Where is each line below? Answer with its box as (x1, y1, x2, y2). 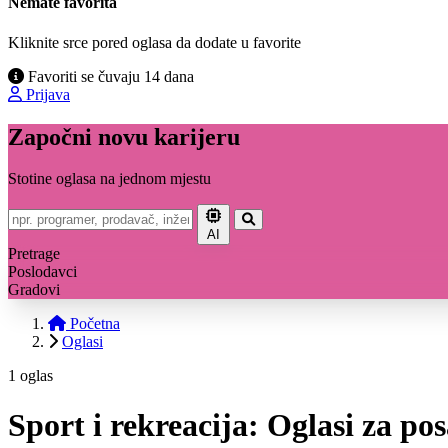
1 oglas (8, 367, 53, 385)
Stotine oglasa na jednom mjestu (8, 170, 211, 188)
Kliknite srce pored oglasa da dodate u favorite (8, 33, 301, 51)
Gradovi (8, 281, 60, 299)
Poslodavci (8, 263, 77, 281)
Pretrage (8, 245, 60, 263)
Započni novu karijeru (8, 123, 240, 150)
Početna (66, 315, 120, 333)
